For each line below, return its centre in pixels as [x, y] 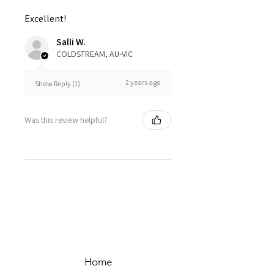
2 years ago [143, 82]
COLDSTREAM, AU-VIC [94, 54]
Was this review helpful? [66, 120]
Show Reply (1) [57, 83]
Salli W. [71, 42]
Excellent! [45, 19]
